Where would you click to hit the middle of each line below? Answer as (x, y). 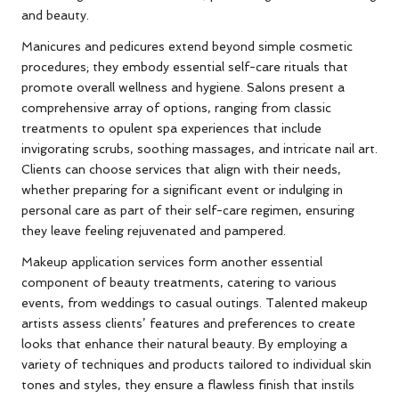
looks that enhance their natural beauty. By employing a (184, 343)
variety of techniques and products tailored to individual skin (196, 364)
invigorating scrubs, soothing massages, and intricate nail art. (199, 148)
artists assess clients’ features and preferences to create (188, 323)
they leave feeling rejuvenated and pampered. (154, 230)
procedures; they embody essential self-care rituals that (185, 66)
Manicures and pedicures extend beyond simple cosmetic (187, 46)
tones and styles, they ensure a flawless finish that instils (188, 384)
